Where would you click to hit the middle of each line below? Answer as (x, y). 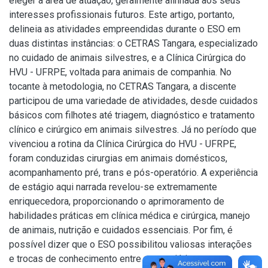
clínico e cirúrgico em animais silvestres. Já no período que (133, 130)
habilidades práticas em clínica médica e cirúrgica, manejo (130, 216)
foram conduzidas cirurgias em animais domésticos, (118, 158)
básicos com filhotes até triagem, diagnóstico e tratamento (132, 115)
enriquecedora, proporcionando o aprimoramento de (117, 201)
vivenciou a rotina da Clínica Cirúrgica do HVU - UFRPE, (123, 144)
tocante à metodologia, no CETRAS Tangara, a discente (123, 86)
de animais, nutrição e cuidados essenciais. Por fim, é (121, 230)
